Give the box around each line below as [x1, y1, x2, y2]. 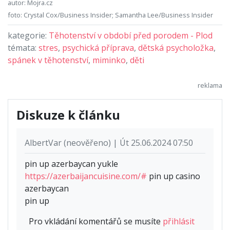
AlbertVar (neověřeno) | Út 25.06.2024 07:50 [25, 137, 193, 148]
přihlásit [163, 215, 195, 227]
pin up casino [147, 170, 200, 182]
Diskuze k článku [16, 106, 120, 123]
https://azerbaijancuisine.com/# [25, 170, 147, 182]
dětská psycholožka [138, 42, 214, 53]
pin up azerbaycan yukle [25, 158, 118, 169]
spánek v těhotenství [8, 54, 88, 66]
